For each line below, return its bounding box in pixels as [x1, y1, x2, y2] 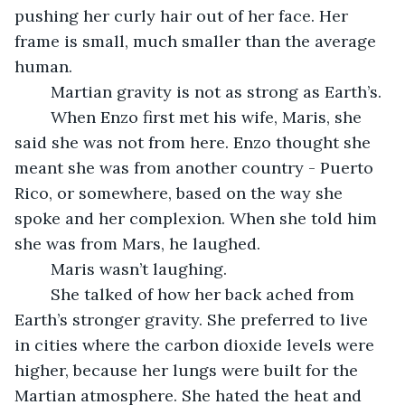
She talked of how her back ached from [33, 283, 51, 305]
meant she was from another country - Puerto [14, 156, 378, 178]
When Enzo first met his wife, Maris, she [33, 106, 51, 127]
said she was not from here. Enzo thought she [14, 131, 375, 153]
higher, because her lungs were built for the [14, 359, 363, 381]
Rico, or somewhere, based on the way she [14, 182, 347, 203]
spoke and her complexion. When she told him [14, 207, 381, 229]
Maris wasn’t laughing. [51, 258, 227, 279]
